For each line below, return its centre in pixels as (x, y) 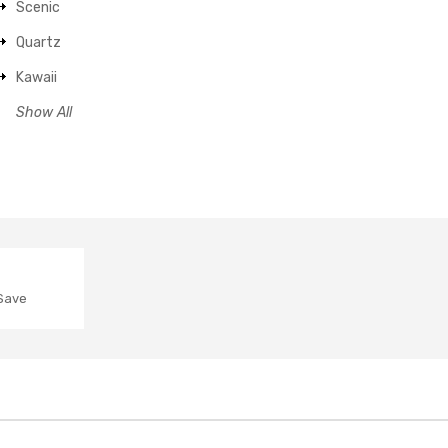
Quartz (38, 42)
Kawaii (36, 77)
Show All (44, 112)
